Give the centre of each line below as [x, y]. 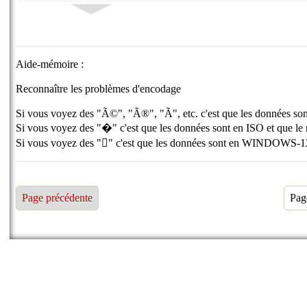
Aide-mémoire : [50, 64]
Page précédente [58, 197]
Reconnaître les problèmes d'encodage [99, 88]
